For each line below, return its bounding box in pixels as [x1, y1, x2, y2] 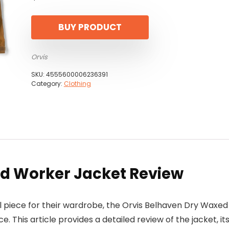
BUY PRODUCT [58, 21, 122, 34]
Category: [31, 79, 64, 88]
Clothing [63, 79, 91, 88]
